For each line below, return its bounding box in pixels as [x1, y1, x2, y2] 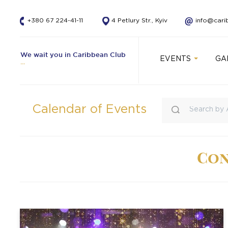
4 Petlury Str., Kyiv [111, 18, 167, 23]
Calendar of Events [32, 104, 147, 115]
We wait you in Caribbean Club [20, 51, 126, 58]
